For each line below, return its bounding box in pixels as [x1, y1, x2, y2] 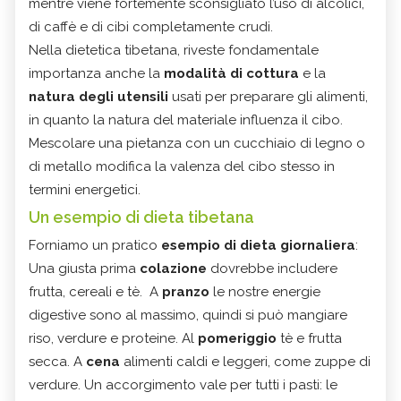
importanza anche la [29, 64, 164, 81]
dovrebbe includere [207, 260, 337, 277]
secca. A [29, 353, 86, 370]
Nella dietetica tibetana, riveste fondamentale [29, 41, 319, 58]
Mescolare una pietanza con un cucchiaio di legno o [29, 134, 365, 151]
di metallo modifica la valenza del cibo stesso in [29, 158, 335, 175]
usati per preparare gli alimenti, [168, 88, 368, 105]
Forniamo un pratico [29, 236, 161, 253]
